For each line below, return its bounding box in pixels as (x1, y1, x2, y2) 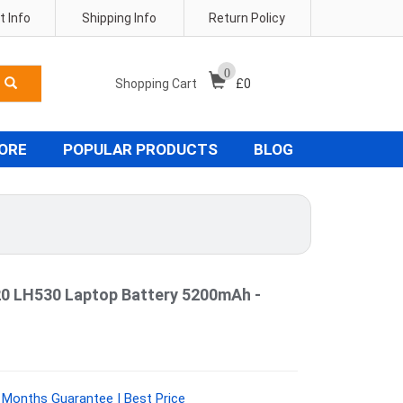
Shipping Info (82, 11, 157, 25)
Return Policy (209, 11, 286, 25)
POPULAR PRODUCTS (63, 140, 218, 158)
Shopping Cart (115, 76, 200, 91)
